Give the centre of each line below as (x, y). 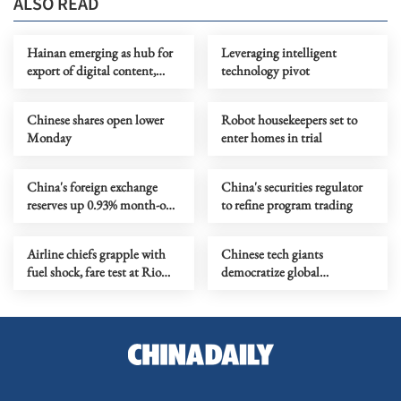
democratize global (270, 272)
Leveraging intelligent (278, 53)
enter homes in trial (271, 138)
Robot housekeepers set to (289, 120)
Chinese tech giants (272, 254)
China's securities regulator (291, 187)
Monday (49, 138)
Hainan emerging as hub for (100, 53)
